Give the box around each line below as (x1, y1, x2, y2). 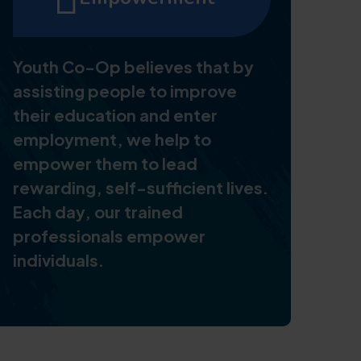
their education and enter (13, 105, 218, 125)
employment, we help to (13, 129, 211, 149)
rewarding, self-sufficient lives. (13, 177, 268, 197)
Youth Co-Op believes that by (13, 56, 254, 77)
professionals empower (13, 226, 205, 246)
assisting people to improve (13, 81, 237, 101)
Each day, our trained (13, 201, 183, 222)
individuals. (13, 250, 104, 270)
